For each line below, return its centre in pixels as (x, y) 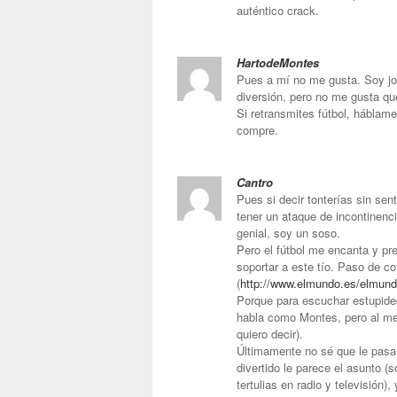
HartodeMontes (278, 62)
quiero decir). (270, 334)
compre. (257, 130)
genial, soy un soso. (288, 233)
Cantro (255, 182)
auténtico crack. (278, 10)
